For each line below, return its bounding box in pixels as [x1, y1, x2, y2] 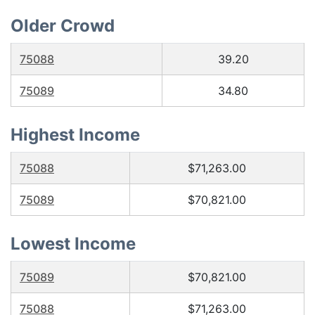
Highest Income [11, 124, 140, 145]
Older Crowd [11, 15, 115, 36]
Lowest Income [11, 233, 136, 254]
